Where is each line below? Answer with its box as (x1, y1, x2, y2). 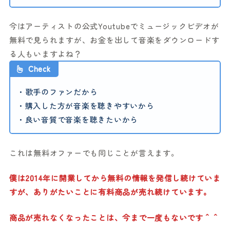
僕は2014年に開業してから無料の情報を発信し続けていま (9, 172, 221, 184)
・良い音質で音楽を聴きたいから (16, 114, 139, 125)
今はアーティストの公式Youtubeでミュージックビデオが (9, 21, 219, 32)
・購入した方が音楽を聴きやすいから (16, 100, 155, 111)
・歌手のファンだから (16, 86, 98, 98)
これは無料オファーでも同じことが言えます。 (9, 147, 179, 158)
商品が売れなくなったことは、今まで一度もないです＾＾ (9, 212, 220, 223)
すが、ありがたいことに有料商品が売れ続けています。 (9, 186, 212, 198)
